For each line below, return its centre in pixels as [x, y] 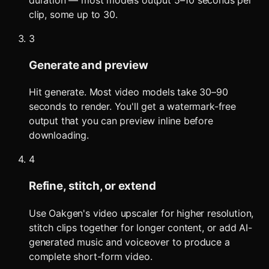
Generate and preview [89, 65]
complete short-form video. [91, 256]
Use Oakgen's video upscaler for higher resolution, [141, 213]
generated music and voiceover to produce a [129, 242]
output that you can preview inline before [121, 121]
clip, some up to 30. [73, 14]
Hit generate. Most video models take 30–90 [128, 92]
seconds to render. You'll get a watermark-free [132, 107]
